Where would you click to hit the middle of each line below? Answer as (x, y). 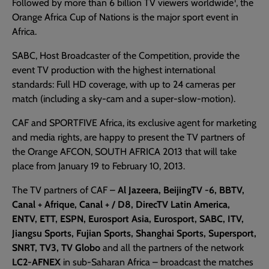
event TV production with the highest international (114, 70)
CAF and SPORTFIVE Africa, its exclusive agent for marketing (134, 123)
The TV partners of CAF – (65, 190)
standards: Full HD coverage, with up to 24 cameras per (124, 85)
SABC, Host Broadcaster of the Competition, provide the (126, 56)
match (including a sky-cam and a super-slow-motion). (124, 99)
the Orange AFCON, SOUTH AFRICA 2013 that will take (124, 152)
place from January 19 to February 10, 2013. (98, 166)
